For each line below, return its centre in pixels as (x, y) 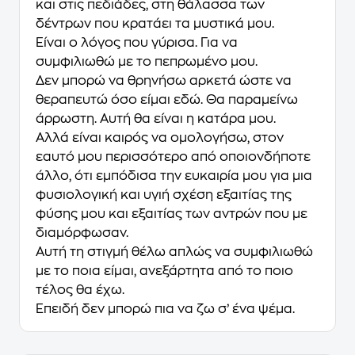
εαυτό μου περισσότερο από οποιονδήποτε (173, 157)
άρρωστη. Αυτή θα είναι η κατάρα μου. (156, 119)
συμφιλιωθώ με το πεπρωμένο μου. (147, 62)
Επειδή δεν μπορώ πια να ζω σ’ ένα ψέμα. (165, 309)
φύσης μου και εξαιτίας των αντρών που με (172, 214)
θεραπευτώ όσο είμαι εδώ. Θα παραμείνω (167, 100)
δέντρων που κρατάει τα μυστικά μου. (155, 24)
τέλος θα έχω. (80, 290)
